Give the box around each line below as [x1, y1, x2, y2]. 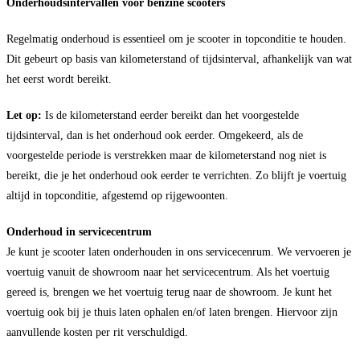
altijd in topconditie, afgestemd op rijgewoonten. [6, 189, 228, 202]
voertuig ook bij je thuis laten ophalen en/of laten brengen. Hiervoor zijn [6, 305, 337, 319]
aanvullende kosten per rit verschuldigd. [6, 325, 188, 339]
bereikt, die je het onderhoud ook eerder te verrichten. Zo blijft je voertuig [6, 169, 346, 182]
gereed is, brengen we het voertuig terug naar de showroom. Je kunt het [6, 285, 332, 299]
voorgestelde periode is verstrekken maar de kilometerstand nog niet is [6, 149, 326, 162]
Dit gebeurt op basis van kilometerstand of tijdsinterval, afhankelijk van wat [6, 52, 352, 66]
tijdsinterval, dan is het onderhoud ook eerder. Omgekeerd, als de [6, 129, 303, 142]
